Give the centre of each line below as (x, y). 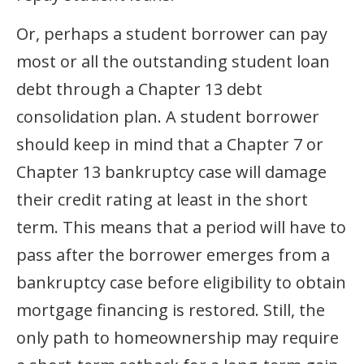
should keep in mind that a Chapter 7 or (170, 144)
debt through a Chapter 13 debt (139, 89)
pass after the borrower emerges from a (173, 254)
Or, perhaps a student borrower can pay (172, 33)
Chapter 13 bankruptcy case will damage (171, 171)
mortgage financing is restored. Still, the (171, 310)
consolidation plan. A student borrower (168, 116)
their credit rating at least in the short (162, 199)
